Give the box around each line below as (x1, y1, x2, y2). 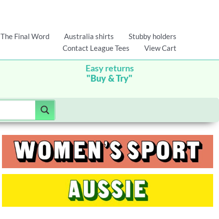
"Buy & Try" (87, 75, 132, 84)
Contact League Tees (63, 44, 130, 53)
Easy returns (85, 63, 134, 74)
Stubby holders (129, 32, 176, 41)
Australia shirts (64, 32, 114, 41)
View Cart (144, 44, 176, 53)
